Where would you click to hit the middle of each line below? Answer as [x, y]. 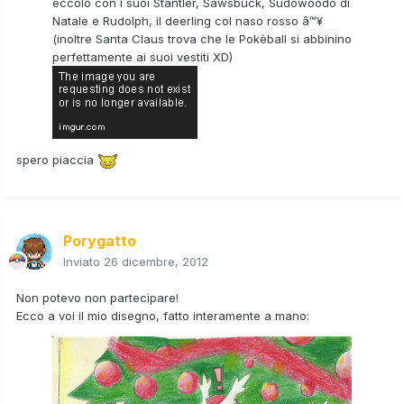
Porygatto [100, 240]
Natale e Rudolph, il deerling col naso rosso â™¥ [188, 21]
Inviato [83, 261]
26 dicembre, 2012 [156, 261]
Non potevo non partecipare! [97, 297]
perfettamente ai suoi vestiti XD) [142, 57]
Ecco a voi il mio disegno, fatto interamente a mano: [163, 315]
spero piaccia [57, 160]
